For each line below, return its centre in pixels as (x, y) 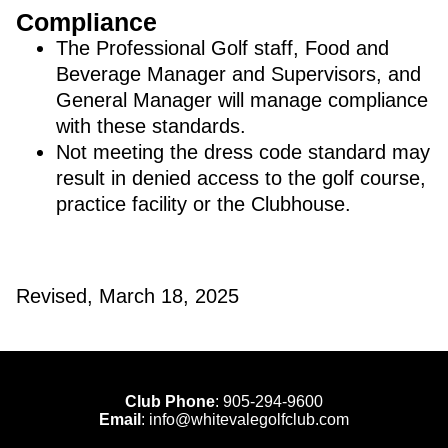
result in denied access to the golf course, (241, 178)
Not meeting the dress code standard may (243, 152)
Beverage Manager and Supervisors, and (238, 74)
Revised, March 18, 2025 (127, 296)
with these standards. (151, 126)
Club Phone (170, 401)
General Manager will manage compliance (242, 100)
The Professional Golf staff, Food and (222, 48)
